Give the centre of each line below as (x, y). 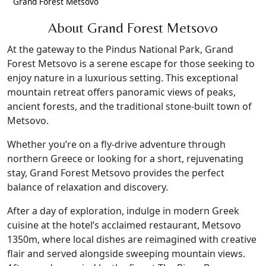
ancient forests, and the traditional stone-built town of (129, 106)
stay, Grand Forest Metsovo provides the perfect (116, 172)
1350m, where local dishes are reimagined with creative (132, 239)
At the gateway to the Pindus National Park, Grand (120, 49)
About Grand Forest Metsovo (133, 27)
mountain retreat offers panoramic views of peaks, (121, 92)
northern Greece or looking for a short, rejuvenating (125, 158)
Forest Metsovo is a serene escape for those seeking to (131, 63)
